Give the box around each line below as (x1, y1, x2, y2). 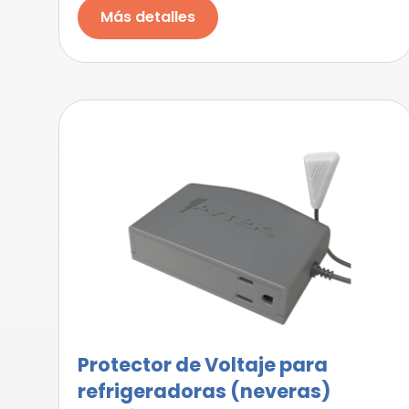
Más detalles (100, 6, 196, 27)
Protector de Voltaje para (78, 351, 329, 378)
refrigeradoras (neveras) (78, 378, 331, 404)
